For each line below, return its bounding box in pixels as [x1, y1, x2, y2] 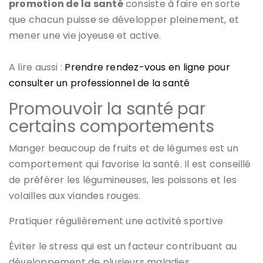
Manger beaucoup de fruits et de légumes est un [9, 141, 239, 155]
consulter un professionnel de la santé [9, 76, 190, 90]
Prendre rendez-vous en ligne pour [65, 60, 230, 74]
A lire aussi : [9, 60, 65, 74]
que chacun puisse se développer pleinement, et [9, 12, 240, 26]
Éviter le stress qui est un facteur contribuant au [9, 239, 237, 253]
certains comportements [9, 114, 214, 138]
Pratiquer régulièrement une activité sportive [9, 214, 224, 228]
